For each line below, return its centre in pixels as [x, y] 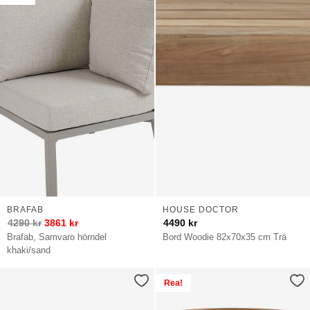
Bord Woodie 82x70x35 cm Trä [225, 237]
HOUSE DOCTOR [200, 209]
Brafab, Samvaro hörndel [57, 237]
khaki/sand [29, 250]
